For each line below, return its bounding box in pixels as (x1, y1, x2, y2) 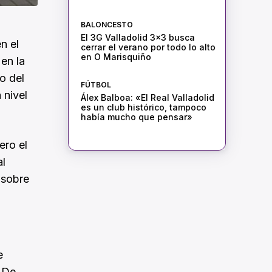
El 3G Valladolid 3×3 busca (80, 32, 195, 43)
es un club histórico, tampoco (80, 102, 206, 113)
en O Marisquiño (80, 52, 151, 63)
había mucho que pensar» (80, 112, 192, 123)
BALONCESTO (80, 20, 133, 30)
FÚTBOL (80, 80, 111, 90)
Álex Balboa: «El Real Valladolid (80, 92, 214, 103)
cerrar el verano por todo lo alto (80, 42, 216, 53)
